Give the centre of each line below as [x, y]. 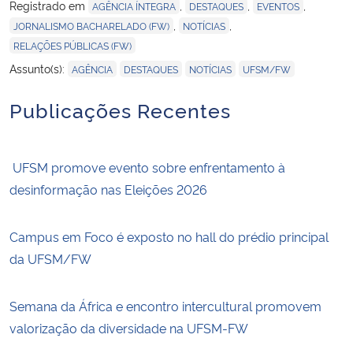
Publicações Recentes [120, 110]
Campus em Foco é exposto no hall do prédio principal [169, 237]
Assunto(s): [39, 69]
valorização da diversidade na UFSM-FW [129, 328]
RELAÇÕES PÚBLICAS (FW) [72, 46]
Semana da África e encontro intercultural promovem [165, 306]
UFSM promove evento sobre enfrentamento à [147, 167]
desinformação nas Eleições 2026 [108, 190]
